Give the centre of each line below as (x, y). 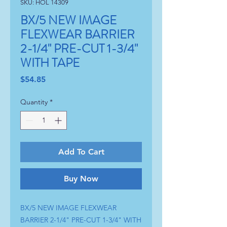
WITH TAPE (50, 63)
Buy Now (81, 178)
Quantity (34, 102)
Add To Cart (81, 152)
